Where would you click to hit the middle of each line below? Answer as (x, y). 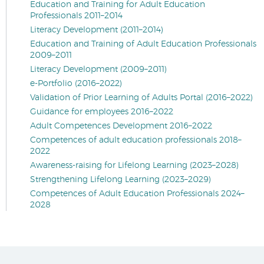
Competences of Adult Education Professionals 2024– (137, 194)
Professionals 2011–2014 (76, 16)
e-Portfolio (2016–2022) (76, 84)
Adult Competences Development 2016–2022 (121, 126)
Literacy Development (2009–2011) (98, 70)
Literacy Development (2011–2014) (97, 30)
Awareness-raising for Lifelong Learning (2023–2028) (134, 166)
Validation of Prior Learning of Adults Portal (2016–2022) (141, 98)
